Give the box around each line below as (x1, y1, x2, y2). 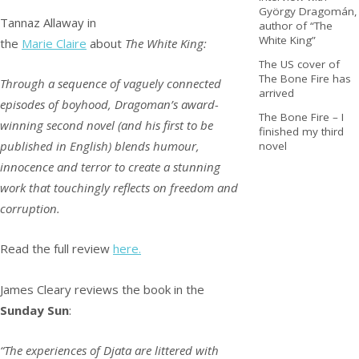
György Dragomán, (258, 3, 357, 18)
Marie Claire (22, 34, 87, 51)
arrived (258, 85, 294, 100)
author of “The (258, 18, 333, 33)
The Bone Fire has (258, 71, 351, 86)
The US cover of (258, 56, 340, 71)
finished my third (258, 123, 344, 139)
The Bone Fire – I (258, 109, 344, 124)
